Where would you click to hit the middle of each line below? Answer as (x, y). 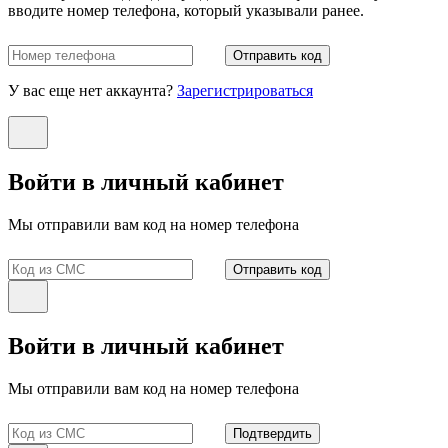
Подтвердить (272, 433)
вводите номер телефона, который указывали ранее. (186, 11)
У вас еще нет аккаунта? (92, 91)
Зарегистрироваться (245, 91)
